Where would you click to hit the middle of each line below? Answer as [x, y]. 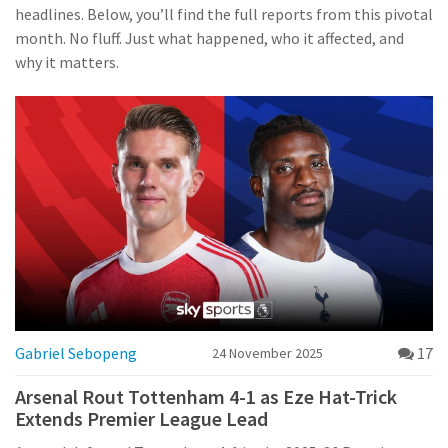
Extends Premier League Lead [141, 419]
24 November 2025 [267, 353]
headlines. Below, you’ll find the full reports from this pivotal [224, 14]
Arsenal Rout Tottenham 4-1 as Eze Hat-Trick [206, 397]
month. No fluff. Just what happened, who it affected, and [209, 38]
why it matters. [67, 62]
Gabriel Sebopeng [76, 353]
